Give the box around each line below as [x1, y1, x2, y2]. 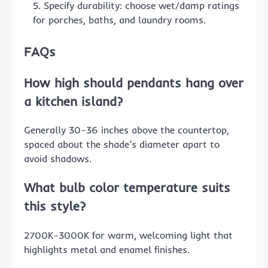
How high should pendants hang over [24, 74, 243, 90]
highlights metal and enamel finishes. [24, 243, 190, 255]
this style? [24, 198, 86, 214]
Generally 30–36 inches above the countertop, [24, 124, 229, 136]
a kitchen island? [24, 93, 123, 109]
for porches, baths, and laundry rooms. [33, 13, 206, 26]
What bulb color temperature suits [24, 179, 230, 196]
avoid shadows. [24, 153, 92, 165]
